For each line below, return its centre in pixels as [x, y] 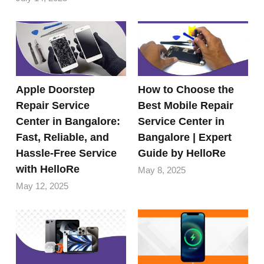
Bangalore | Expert [185, 137]
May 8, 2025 [162, 170]
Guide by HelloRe [182, 153]
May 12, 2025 [42, 186]
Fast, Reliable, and [63, 137]
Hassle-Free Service [67, 153]
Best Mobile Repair [186, 105]
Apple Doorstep [56, 89]
